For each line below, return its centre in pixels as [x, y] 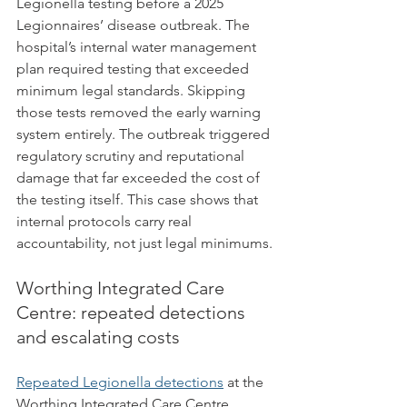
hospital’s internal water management [138, 47]
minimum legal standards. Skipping [133, 90]
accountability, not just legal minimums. [144, 243]
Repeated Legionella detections [120, 382]
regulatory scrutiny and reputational [132, 156]
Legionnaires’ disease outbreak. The [135, 25]
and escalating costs [98, 337]
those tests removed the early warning [140, 112]
